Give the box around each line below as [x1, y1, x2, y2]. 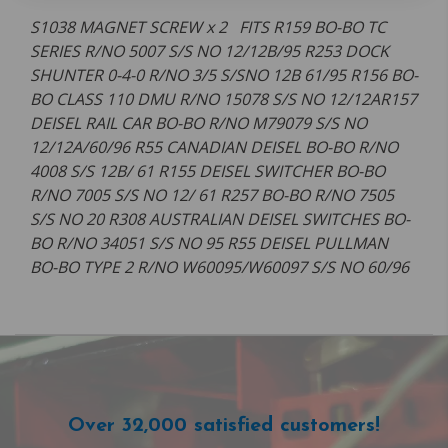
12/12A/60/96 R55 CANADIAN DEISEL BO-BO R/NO [30, 136, 398, 159]
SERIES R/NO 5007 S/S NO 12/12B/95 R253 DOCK [30, 40, 389, 63]
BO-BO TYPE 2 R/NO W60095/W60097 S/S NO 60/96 [30, 256, 413, 279]
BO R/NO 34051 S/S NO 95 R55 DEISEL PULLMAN [30, 232, 388, 255]
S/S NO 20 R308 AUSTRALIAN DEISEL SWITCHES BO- [30, 208, 410, 231]
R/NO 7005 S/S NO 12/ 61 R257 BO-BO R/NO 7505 [30, 184, 394, 207]
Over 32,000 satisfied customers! [68, 416, 380, 437]
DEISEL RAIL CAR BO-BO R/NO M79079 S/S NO [30, 112, 367, 135]
